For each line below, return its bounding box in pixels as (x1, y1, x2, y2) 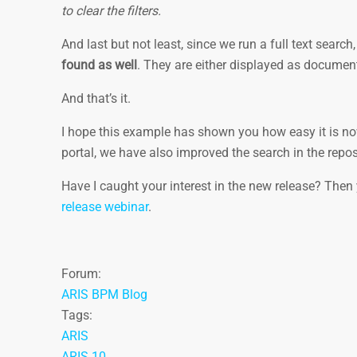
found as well (61, 57, 137, 73)
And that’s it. (61, 91, 137, 106)
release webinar (61, 199, 148, 214)
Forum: (61, 266, 104, 281)
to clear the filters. (61, 3, 161, 18)
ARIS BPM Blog (61, 287, 147, 302)
